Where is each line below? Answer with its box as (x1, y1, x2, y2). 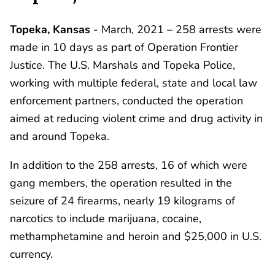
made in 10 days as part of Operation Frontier (10, 39, 238, 55)
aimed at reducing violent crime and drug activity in (10, 110, 263, 126)
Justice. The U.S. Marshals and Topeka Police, (10, 56, 235, 72)
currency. (10, 246, 53, 262)
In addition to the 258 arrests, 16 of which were (10, 157, 247, 173)
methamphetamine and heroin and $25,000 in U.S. (10, 228, 261, 244)
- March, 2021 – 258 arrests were (90, 21, 261, 37)
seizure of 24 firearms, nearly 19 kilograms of (10, 193, 235, 209)
